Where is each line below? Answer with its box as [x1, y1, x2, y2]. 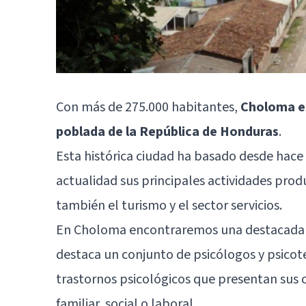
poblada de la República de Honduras [56, 122, 279, 141]
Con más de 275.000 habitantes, [56, 97, 240, 117]
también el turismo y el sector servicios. [56, 195, 282, 215]
